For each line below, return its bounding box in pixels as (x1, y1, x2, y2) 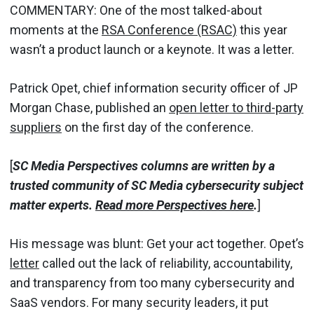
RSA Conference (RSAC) (102, 22, 237, 37)
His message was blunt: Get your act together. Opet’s (10, 235, 304, 251)
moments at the (10, 22, 102, 37)
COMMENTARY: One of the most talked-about (10, 2, 262, 18)
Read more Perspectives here (95, 197, 254, 212)
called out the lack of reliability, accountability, (39, 255, 292, 271)
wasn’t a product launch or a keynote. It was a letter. (10, 41, 294, 57)
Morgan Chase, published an (10, 100, 169, 115)
